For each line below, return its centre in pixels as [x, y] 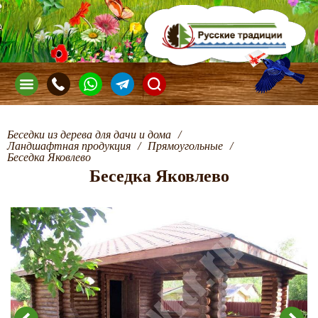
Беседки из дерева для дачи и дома [89, 135]
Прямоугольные [185, 146]
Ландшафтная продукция [69, 146]
